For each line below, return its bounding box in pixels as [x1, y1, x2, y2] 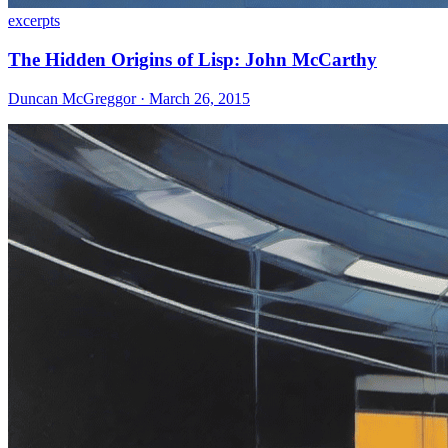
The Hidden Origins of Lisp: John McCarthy [8, 48, 377, 70]
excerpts [8, 12, 60, 30]
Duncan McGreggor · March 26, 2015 [8, 89, 250, 107]
